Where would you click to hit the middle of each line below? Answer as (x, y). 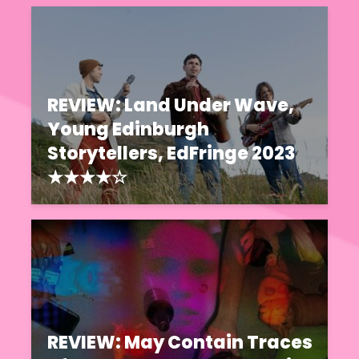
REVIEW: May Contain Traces (180, 343)
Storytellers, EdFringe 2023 (171, 153)
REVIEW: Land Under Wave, (171, 105)
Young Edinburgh (128, 129)
